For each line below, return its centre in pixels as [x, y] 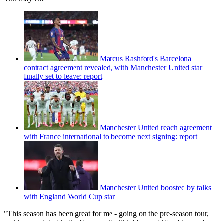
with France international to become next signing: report [110, 136]
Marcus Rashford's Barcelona [146, 58]
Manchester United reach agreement [156, 127]
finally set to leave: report [63, 76]
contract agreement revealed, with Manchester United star [113, 67]
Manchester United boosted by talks [155, 187]
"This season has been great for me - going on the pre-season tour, [106, 213]
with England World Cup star [69, 196]
